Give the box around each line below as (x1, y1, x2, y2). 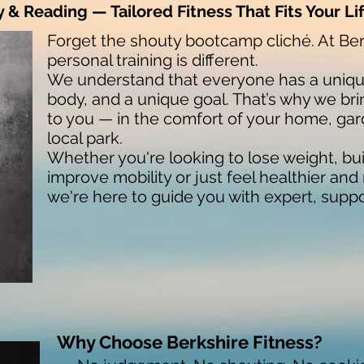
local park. (47, 128, 123, 148)
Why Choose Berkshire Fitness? (57, 331, 323, 353)
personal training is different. (47, 50, 258, 70)
